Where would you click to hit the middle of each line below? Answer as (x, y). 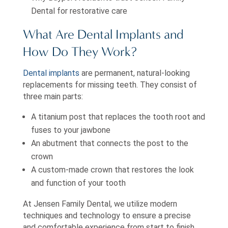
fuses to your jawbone (70, 130)
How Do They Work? (80, 52)
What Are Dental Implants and (103, 35)
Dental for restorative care (79, 11)
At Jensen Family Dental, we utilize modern (100, 204)
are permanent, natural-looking (134, 73)
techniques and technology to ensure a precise (107, 215)
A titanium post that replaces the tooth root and (118, 117)
